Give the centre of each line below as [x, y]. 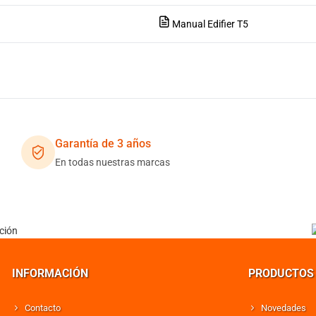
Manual [190, 24]
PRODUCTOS [281, 273]
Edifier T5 [228, 24]
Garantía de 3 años [103, 144]
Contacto [42, 308]
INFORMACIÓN [50, 273]
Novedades [283, 308]
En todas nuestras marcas [112, 162]
